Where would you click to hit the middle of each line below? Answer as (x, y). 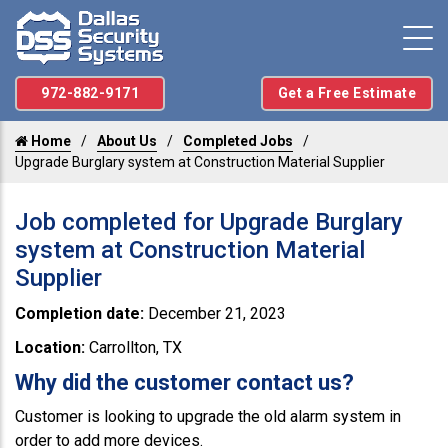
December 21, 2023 (217, 314)
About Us (127, 141)
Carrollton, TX (135, 348)
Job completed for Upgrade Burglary (209, 222)
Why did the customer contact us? (184, 383)
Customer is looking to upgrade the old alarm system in (208, 417)
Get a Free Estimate (346, 93)
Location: (52, 348)
